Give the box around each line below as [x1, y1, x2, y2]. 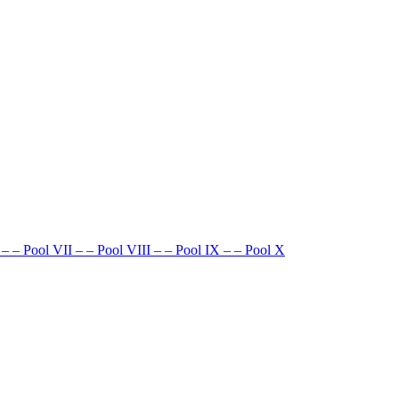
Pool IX [175, 241, 220, 257]
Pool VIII [97, 241, 151, 257]
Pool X [245, 241, 285, 257]
